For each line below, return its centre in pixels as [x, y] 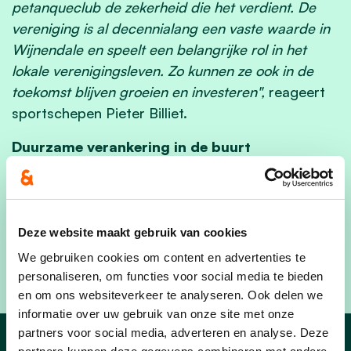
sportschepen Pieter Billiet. [100, 112]
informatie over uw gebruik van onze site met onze [156, 313]
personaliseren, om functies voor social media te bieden [171, 276]
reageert [297, 91]
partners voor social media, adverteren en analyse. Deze [174, 332]
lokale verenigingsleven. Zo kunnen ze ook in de [163, 70]
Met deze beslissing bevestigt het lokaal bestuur [169, 180]
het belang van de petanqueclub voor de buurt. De [175, 201]
